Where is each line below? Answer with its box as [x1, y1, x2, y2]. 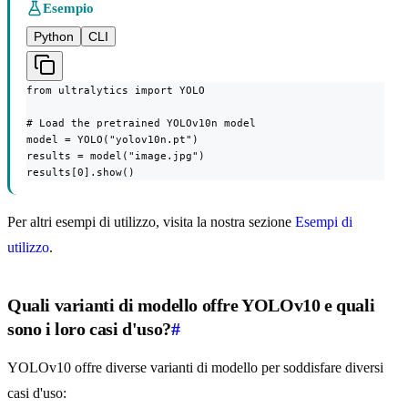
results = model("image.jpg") [26, 149, 205, 163]
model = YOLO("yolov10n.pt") [26, 133, 199, 147]
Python [34, 29, 74, 45]
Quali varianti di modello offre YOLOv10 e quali [7, 295, 375, 316]
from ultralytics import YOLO [26, 84, 205, 97]
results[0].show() [26, 166, 135, 179]
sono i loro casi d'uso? [7, 319, 171, 340]
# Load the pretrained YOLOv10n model [26, 117, 256, 130]
